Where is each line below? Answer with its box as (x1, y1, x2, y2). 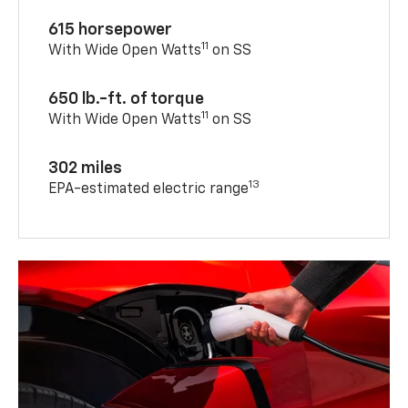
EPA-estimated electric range (48, 182, 250, 198)
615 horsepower (48, 22, 173, 39)
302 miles (48, 160, 123, 178)
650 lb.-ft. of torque (48, 91, 205, 108)
